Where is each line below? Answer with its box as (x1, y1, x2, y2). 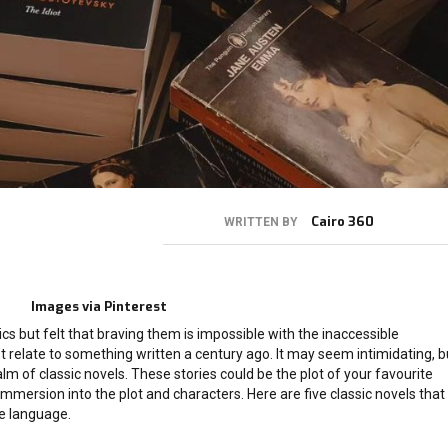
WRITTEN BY (223, 214, 298, 229)
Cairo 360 (310, 212, 374, 230)
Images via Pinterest (30, 297, 167, 315)
